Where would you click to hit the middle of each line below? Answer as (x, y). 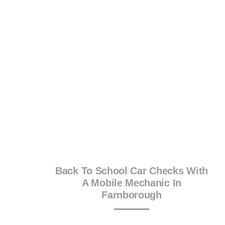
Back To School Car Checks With (132, 171)
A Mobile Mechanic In (132, 183)
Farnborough (132, 195)
